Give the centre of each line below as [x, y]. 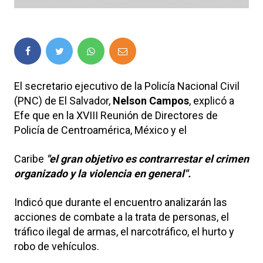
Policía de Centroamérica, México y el [100, 130]
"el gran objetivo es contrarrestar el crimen [146, 159]
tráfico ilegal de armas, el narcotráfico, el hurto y [124, 231]
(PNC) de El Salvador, [63, 100]
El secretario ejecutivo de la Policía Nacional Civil [127, 86]
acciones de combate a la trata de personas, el [122, 217]
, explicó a [212, 100]
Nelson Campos [151, 100]
